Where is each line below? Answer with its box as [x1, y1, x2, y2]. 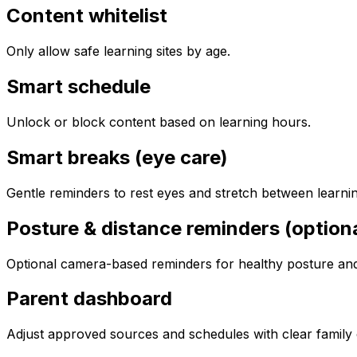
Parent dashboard [6, 287, 172, 311]
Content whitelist [6, 4, 167, 28]
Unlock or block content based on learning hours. [6, 113, 311, 130]
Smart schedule [6, 75, 151, 99]
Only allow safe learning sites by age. [6, 43, 230, 60]
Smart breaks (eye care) [6, 145, 228, 169]
